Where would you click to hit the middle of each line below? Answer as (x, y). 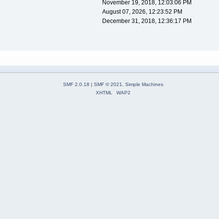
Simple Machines (144, 85)
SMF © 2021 (108, 85)
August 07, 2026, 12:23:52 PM (142, 12)
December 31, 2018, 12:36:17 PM (147, 21)
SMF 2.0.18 (76, 85)
